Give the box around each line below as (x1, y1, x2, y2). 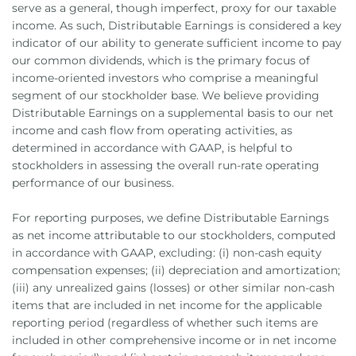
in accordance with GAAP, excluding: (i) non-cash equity (12, 246, 322, 260)
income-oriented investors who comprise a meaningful (12, 71, 319, 85)
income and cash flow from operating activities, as (12, 123, 292, 137)
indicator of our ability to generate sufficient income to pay (12, 36, 342, 50)
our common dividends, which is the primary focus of (12, 53, 310, 68)
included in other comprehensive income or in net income (12, 333, 336, 347)
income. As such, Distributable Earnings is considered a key (12, 18, 342, 33)
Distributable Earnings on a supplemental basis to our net (12, 106, 334, 120)
